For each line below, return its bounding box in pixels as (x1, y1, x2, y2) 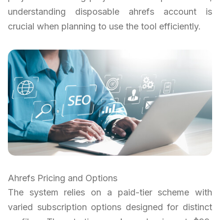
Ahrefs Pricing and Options (8, 173, 117, 184)
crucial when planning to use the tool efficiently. (8, 21, 201, 31)
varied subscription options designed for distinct (8, 202, 212, 213)
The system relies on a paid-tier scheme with (8, 187, 212, 198)
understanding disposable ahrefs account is (8, 6, 212, 17)
